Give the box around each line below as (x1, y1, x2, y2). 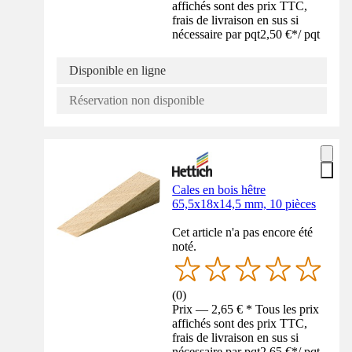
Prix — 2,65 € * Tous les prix (172, 302, 320, 317)
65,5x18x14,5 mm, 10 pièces (172, 196, 317, 211)
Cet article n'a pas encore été (172, 225, 313, 239)
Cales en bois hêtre (172, 182, 266, 196)
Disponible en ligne (69, 63, 166, 77)
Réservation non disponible (69, 93, 204, 107)
